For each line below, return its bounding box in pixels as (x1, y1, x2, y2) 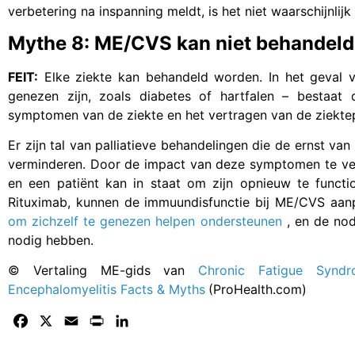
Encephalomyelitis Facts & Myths (8, 281, 205, 298)
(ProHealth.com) (208, 281, 307, 298)
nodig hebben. (8, 232, 94, 249)
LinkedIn (132, 313, 181, 330)
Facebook (30, 313, 90, 330)
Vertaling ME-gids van (32, 262, 198, 279)
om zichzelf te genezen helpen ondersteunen (8, 213, 287, 230)
